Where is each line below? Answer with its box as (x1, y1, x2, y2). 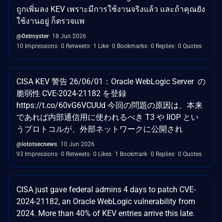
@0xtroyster (16, 33, 49, 40)
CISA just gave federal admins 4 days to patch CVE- (16, 185, 196, 195)
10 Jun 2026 (60, 141, 95, 148)
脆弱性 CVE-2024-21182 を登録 (16, 89, 126, 99)
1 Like (93, 43, 109, 50)
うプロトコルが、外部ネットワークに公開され (16, 124, 183, 134)
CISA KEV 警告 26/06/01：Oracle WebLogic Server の (16, 77, 206, 87)
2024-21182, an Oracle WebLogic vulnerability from (16, 197, 195, 207)
